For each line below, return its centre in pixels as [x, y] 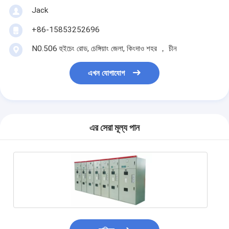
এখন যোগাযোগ [107, 73]
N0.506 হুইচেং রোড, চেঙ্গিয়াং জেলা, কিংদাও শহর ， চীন [104, 48]
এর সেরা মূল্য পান [114, 128]
